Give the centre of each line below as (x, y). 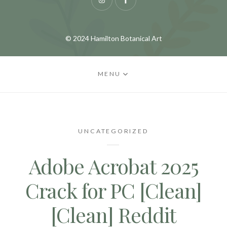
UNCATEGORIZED (113, 131)
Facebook (140, 6)
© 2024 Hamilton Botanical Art (113, 39)
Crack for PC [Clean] (113, 190)
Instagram (117, 6)
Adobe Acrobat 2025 (113, 166)
